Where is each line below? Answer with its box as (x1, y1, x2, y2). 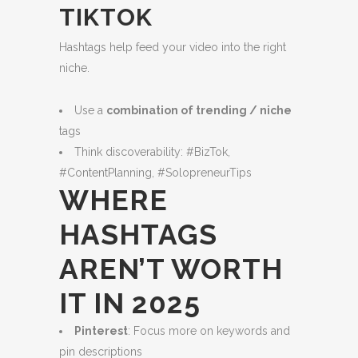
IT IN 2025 (59, 287, 201, 320)
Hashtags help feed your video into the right (59, 41, 286, 54)
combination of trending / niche (106, 104, 292, 117)
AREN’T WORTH (59, 253, 283, 285)
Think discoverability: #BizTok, (74, 145, 230, 158)
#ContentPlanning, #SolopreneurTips (59, 166, 252, 179)
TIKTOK (59, 3, 159, 31)
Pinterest (74, 324, 128, 337)
